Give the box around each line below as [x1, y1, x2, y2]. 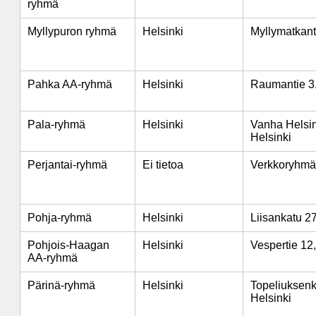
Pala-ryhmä [28, 119, 85, 130]
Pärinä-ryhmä [28, 279, 95, 291]
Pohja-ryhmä [28, 212, 92, 224]
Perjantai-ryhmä [28, 159, 107, 171]
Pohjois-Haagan [28, 239, 109, 251]
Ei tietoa [142, 159, 183, 171]
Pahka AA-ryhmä [28, 78, 112, 90]
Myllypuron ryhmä [28, 25, 116, 37]
